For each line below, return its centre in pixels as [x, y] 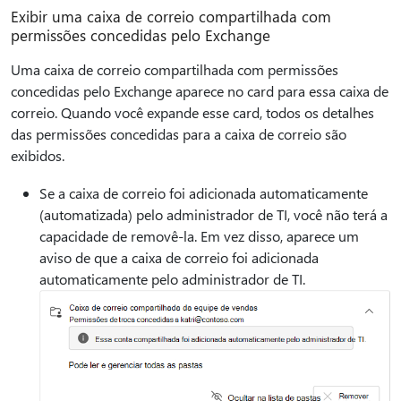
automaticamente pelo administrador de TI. [172, 279]
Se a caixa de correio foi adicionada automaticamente [204, 193]
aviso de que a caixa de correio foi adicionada [179, 258]
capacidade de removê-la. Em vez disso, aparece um [199, 236]
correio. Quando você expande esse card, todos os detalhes [192, 113]
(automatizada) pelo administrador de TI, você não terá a [213, 215]
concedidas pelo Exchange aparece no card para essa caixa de [200, 91]
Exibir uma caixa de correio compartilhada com [171, 17]
